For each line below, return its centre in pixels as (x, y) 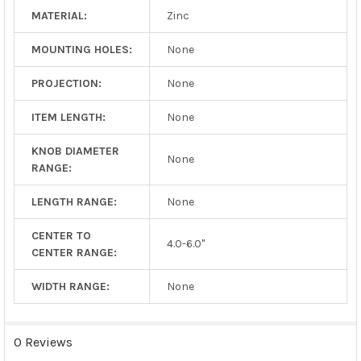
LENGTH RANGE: (74, 201)
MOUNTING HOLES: (81, 49)
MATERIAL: (59, 15)
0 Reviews (43, 342)
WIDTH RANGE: (70, 286)
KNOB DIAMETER (75, 151)
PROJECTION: (66, 83)
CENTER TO (61, 235)
